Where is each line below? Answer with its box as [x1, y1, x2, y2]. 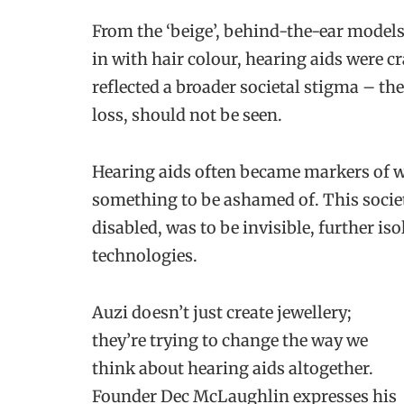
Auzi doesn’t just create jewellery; [92, 302, 352, 324]
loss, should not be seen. [92, 104, 282, 125]
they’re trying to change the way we [92, 330, 368, 352]
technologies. [92, 245, 201, 266]
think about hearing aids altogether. [92, 358, 373, 380]
